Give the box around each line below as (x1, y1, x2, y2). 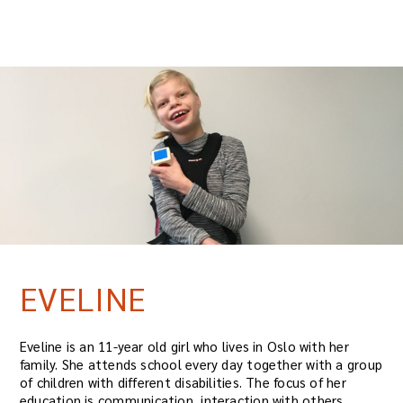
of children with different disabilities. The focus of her (20, 373, 346, 391)
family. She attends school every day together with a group (20, 355, 383, 373)
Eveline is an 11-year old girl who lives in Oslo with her (20, 337, 349, 355)
